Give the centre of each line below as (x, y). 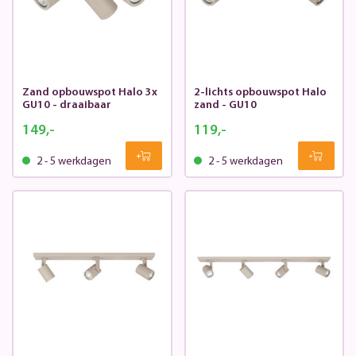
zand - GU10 (225, 106)
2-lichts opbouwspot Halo (260, 93)
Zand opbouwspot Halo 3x (89, 93)
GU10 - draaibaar (66, 106)
